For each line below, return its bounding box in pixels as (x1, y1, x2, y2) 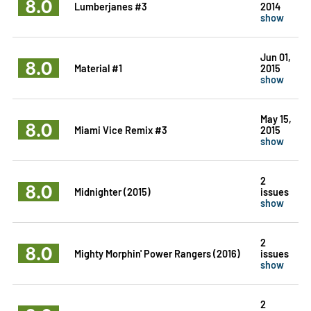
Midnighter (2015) (74, 184, 151, 198)
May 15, (260, 111, 292, 125)
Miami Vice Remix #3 (74, 122, 167, 136)
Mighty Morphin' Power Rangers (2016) (74, 246, 240, 260)
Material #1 (74, 60, 122, 74)
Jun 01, (260, 49, 291, 63)
